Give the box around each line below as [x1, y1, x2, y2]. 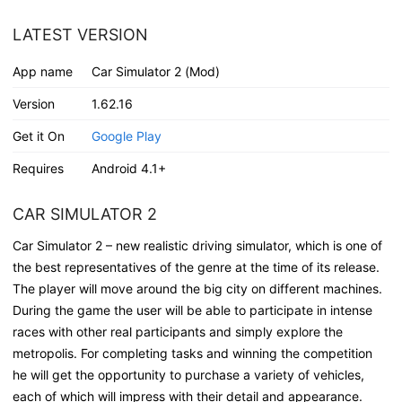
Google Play [91, 127, 162, 144]
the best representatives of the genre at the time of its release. [13, 258, 380, 275]
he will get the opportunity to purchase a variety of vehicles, [13, 366, 364, 382]
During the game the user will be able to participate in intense [13, 301, 372, 318]
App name [13, 63, 73, 79]
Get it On [13, 127, 65, 144]
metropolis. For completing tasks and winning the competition [13, 345, 372, 361]
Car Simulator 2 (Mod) [91, 63, 220, 79]
